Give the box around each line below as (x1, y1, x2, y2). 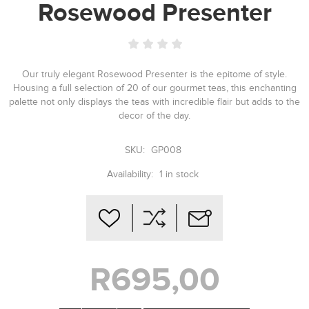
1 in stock (159, 168, 199, 181)
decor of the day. (119, 110, 190, 122)
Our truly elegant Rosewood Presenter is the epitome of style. (22, 68, 287, 81)
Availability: (107, 168, 153, 181)
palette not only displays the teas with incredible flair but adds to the (9, 96, 300, 108)
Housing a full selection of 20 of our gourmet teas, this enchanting (12, 82, 297, 94)
